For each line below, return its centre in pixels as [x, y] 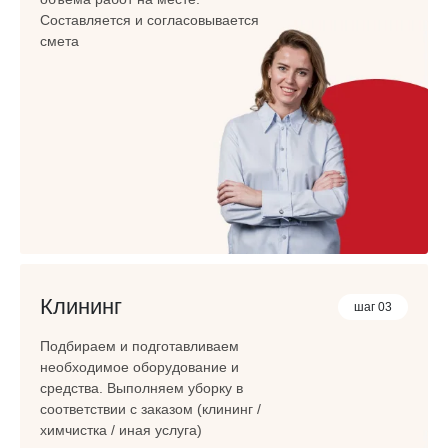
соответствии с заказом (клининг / [150, 408]
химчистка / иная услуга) [121, 429]
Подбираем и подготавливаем [139, 345]
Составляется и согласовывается [149, 19]
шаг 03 [373, 306]
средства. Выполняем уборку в [141, 387]
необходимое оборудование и [139, 366]
